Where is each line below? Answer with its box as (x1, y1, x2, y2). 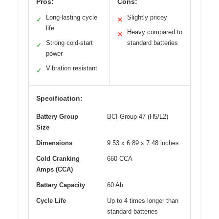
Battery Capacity (36, 181, 85, 189)
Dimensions (36, 139, 72, 147)
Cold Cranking (36, 154, 80, 162)
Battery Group (36, 112, 78, 120)
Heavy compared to (127, 28, 182, 36)
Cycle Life (36, 197, 66, 204)
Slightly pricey (127, 13, 167, 21)
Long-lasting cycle (46, 13, 97, 21)
